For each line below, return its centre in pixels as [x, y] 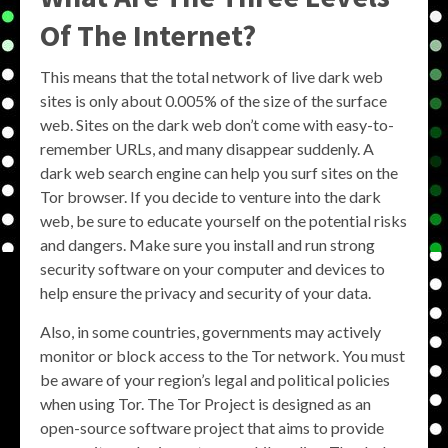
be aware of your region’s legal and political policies [215, 379]
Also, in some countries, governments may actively [210, 331]
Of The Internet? [148, 35]
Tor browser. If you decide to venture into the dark [210, 196]
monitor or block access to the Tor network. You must [222, 355]
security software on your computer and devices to [212, 268]
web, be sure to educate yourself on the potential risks [223, 220]
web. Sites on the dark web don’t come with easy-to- [217, 124]
